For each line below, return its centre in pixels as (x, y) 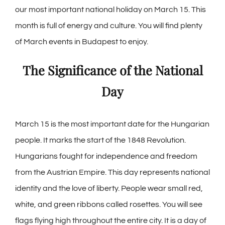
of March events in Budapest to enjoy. (82, 42)
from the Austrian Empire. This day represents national (113, 173)
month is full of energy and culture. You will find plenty (109, 26)
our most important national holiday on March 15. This (110, 10)
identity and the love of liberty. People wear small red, (109, 189)
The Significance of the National (113, 70)
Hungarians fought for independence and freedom (106, 156)
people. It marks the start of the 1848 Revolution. (100, 140)
